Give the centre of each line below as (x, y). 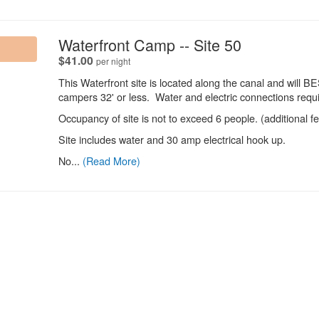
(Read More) (111, 160)
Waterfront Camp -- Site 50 (150, 44)
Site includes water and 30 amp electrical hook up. (172, 139)
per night (113, 61)
